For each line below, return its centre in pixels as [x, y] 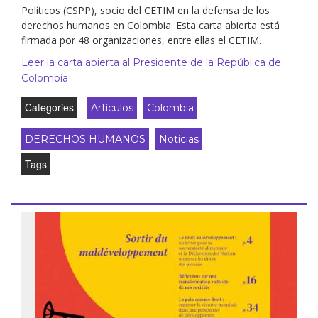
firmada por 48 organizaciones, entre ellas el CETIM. [141, 40]
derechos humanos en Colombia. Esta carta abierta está [150, 25]
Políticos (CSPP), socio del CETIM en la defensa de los [146, 10]
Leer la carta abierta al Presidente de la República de [151, 62]
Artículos [112, 108]
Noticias [179, 139]
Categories [49, 107]
